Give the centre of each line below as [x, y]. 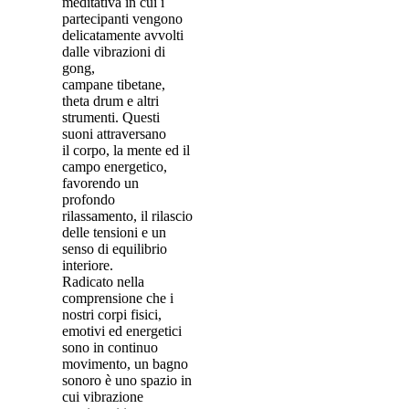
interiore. [88, 265]
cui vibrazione [103, 397]
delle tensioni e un [114, 232]
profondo [89, 199]
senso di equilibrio [115, 249]
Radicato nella [103, 282]
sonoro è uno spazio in [127, 380]
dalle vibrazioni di [114, 52]
